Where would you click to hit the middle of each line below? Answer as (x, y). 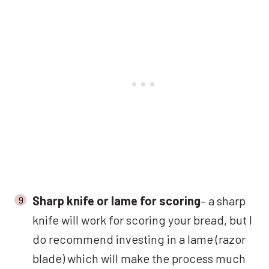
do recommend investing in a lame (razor (139, 239)
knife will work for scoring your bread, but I (142, 219)
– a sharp (223, 200)
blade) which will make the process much (139, 258)
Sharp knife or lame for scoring (116, 200)
